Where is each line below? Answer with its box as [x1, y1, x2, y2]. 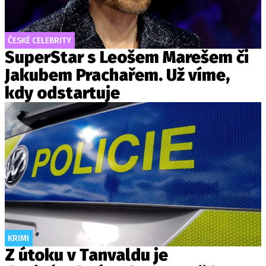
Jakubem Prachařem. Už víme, [5, 65, 230, 85]
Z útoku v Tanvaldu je [5, 245, 168, 265]
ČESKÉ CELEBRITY [8, 35, 71, 46]
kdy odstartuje [5, 83, 120, 103]
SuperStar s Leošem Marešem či [5, 47, 249, 67]
